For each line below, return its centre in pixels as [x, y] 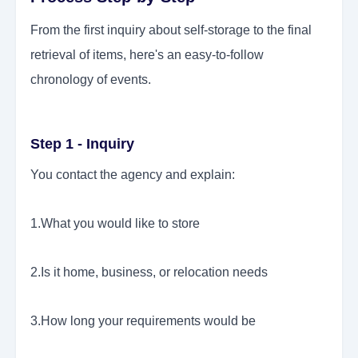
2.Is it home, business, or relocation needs [149, 272]
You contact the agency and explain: [133, 175]
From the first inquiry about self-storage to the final [171, 30]
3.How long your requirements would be [143, 321]
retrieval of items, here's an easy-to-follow [147, 55]
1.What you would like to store [115, 224]
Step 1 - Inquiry [82, 144]
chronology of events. [91, 80]
